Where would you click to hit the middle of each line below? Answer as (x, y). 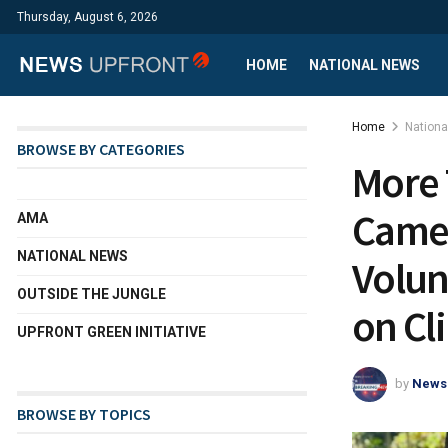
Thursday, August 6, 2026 (87, 17)
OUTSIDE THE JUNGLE (91, 294)
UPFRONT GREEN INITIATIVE (111, 332)
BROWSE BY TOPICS (84, 414)
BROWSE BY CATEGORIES (101, 149)
